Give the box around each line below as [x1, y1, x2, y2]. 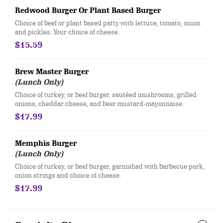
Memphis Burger [15, 139, 77, 148]
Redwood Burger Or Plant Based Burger [15, 6, 161, 15]
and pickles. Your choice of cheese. [15, 27, 119, 36]
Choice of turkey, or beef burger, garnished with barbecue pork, [15, 162, 205, 171]
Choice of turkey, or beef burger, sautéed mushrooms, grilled [15, 90, 197, 99]
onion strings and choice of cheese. [15, 171, 121, 180]
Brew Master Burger [15, 67, 89, 76]
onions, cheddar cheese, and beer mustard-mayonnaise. [15, 99, 184, 108]
